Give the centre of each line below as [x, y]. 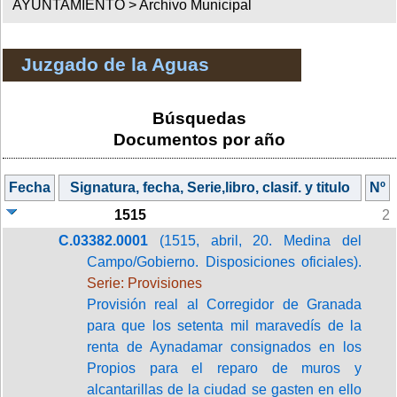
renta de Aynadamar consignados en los [224, 346]
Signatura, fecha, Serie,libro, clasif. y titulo [210, 187]
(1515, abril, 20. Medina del [255, 240]
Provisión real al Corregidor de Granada [224, 304]
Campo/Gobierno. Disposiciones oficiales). [224, 261]
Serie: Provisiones [144, 283]
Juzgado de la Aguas [115, 65]
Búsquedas [199, 118]
